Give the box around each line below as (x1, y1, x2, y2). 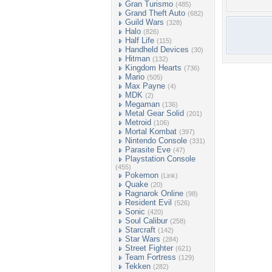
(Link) (161, 172, 178, 179)
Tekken (125, 262, 151, 271)
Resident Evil (125, 198, 172, 207)
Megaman (125, 100, 160, 109)
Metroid (125, 118, 151, 127)
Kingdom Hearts (125, 63, 182, 72)
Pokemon (125, 171, 158, 180)
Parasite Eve (125, 145, 171, 154)
